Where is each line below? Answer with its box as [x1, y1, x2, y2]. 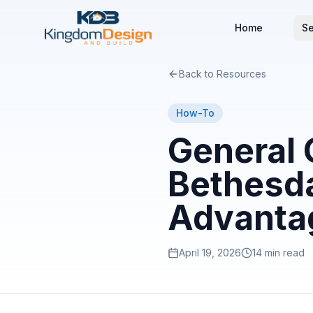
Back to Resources [179, 68, 266, 80]
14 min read [252, 247, 305, 259]
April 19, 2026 [179, 247, 241, 259]
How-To [176, 107, 214, 119]
